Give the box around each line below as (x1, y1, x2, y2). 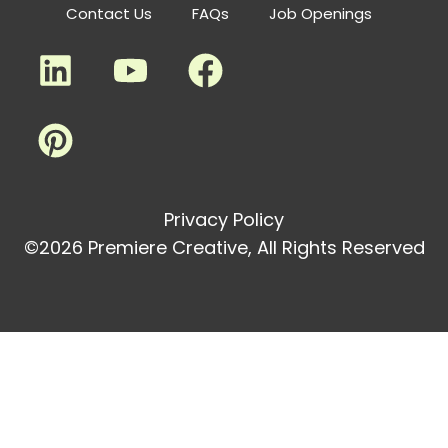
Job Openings (269, 2, 372, 24)
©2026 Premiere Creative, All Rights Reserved (23, 234, 425, 260)
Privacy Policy (164, 206, 284, 232)
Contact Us (66, 2, 152, 24)
